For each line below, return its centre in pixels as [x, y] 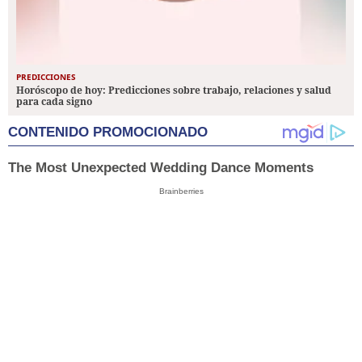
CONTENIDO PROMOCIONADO [108, 132]
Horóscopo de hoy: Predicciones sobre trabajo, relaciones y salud [174, 90]
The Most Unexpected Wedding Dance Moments [161, 167]
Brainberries [181, 191]
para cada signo [54, 101]
